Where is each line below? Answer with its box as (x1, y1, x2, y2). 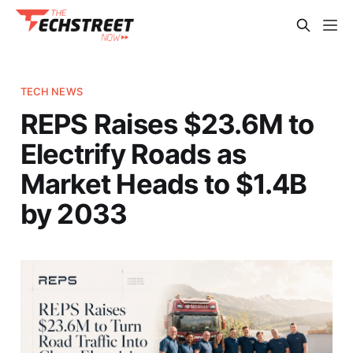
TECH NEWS (20, 84, 83, 98)
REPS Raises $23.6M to (20, 106, 314, 140)
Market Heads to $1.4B (20, 166, 307, 200)
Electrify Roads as (20, 136, 247, 170)
